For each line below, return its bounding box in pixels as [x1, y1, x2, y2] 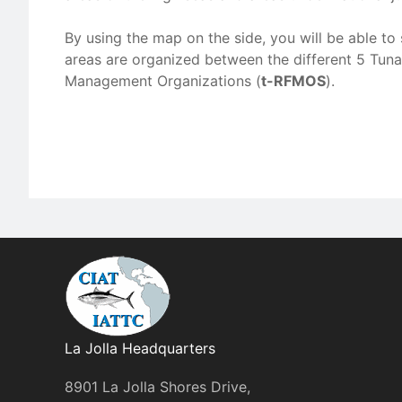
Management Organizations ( [65, 72, 261, 90]
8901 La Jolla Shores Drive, [65, 378, 250, 396]
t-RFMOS [261, 72, 326, 90]
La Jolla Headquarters [65, 339, 215, 357]
